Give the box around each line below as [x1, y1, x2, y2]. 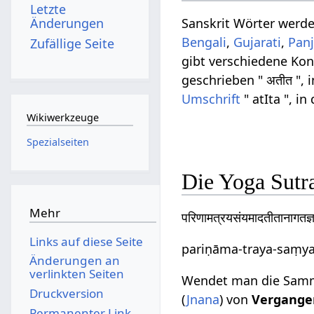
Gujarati [233, 34, 282, 51]
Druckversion [29, 285, 104, 301]
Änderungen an [29, 252, 120, 269]
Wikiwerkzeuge [26, 111, 99, 125]
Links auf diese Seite [29, 233, 143, 250]
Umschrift [182, 90, 241, 108]
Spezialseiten [26, 135, 89, 149]
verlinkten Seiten [29, 266, 124, 282]
